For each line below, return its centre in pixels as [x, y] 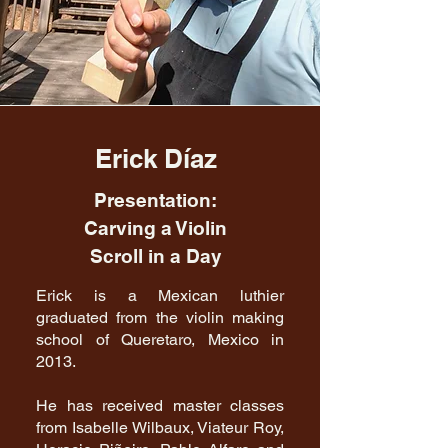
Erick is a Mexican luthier [160, 295]
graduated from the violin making [160, 317]
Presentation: [155, 200]
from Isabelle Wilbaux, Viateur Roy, [160, 427]
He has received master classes [160, 405]
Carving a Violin [155, 228]
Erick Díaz [155, 158]
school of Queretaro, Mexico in [160, 339]
